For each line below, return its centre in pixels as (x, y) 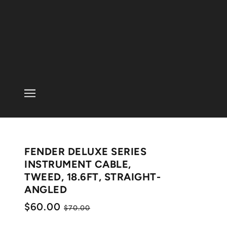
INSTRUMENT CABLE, (78, 164)
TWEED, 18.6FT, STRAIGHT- (92, 177)
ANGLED (46, 190)
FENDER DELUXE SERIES (85, 152)
